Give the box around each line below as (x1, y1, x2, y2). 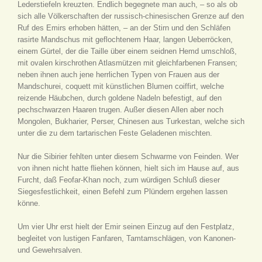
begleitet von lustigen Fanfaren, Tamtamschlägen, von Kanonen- (18, 234, 236, 243)
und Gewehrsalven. (18, 246, 82, 254)
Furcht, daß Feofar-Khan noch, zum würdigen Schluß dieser (18, 175, 220, 184)
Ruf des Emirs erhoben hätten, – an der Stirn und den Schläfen (18, 23, 230, 32)
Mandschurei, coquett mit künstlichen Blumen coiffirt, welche (18, 82, 224, 91)
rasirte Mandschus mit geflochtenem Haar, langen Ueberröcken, (18, 35, 233, 44)
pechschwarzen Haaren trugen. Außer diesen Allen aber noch (18, 105, 223, 114)
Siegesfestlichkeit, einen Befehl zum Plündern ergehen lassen (18, 187, 227, 196)
